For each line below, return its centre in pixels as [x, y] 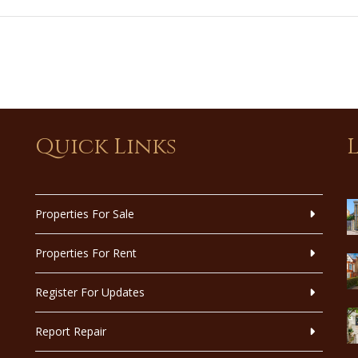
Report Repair [71, 332]
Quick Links [106, 146]
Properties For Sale [85, 214]
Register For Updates [90, 292]
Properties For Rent [86, 253]
